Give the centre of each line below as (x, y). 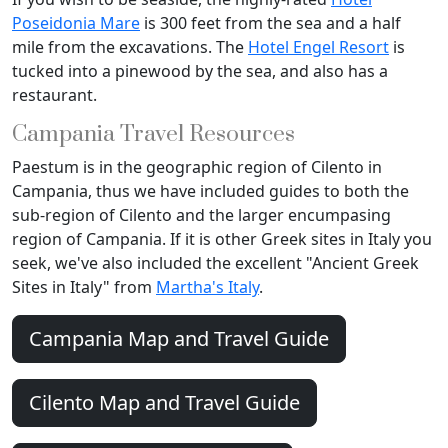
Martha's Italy (207, 287)
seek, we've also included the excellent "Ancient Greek (215, 263)
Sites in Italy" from (84, 287)
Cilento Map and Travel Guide (164, 403)
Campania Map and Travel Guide (179, 339)
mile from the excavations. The (130, 47)
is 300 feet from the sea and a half (270, 23)
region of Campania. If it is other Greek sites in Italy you (222, 239)
